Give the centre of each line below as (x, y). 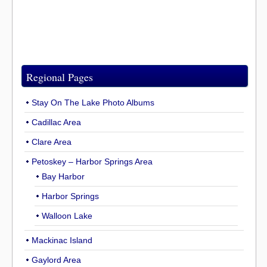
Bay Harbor (63, 177)
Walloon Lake (67, 216)
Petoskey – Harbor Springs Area (92, 162)
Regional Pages (60, 77)
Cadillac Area (56, 122)
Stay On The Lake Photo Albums (93, 103)
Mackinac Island (62, 240)
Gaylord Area (56, 260)
